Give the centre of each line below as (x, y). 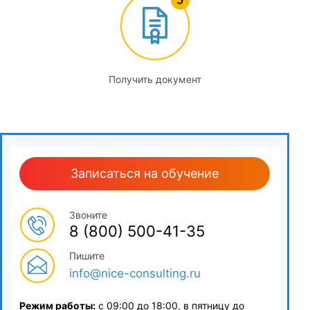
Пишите (87, 256)
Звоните (88, 215)
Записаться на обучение (145, 173)
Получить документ (155, 79)
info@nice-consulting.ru (135, 273)
